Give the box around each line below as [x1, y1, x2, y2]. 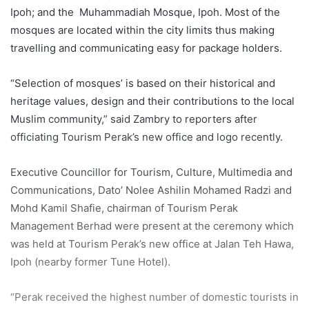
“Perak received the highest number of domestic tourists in [10, 290, 299, 304]
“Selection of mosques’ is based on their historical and [10, 77, 275, 90]
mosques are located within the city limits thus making [10, 23, 275, 37]
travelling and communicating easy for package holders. [10, 41, 282, 55]
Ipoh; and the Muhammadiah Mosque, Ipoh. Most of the [10, 6, 280, 19]
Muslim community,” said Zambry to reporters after [10, 112, 257, 126]
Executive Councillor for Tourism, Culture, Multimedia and [10, 166, 292, 179]
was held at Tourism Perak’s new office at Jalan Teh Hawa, [10, 237, 294, 251]
